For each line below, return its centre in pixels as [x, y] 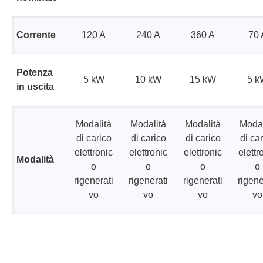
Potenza [35, 72]
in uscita [35, 86]
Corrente [36, 35]
